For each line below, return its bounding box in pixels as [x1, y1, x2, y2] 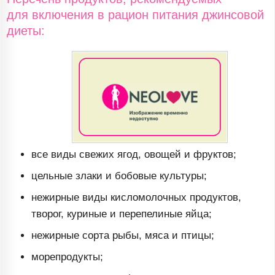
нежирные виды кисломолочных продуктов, [31, 192, 242, 204]
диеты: [7, 24, 45, 38]
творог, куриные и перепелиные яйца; [31, 208, 212, 220]
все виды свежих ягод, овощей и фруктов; [31, 149, 237, 161]
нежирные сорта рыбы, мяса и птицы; [31, 230, 215, 242]
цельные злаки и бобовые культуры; [31, 170, 207, 182]
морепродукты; [31, 251, 104, 263]
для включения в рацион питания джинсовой [7, 8, 265, 22]
